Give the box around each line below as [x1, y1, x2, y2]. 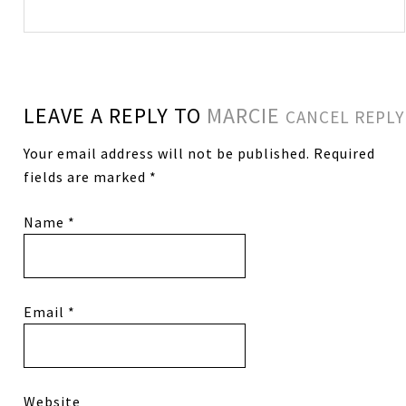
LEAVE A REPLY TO [24, 101, 208, 130]
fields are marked [24, 168, 150, 187]
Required [310, 144, 376, 163]
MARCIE [207, 101, 281, 130]
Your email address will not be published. [24, 144, 311, 163]
